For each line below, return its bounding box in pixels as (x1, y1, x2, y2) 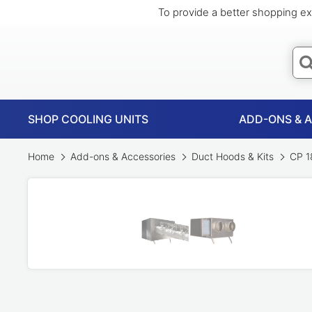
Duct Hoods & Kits (189, 150, 276, 162)
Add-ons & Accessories (68, 150, 178, 162)
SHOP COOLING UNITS (28, 112, 148, 126)
